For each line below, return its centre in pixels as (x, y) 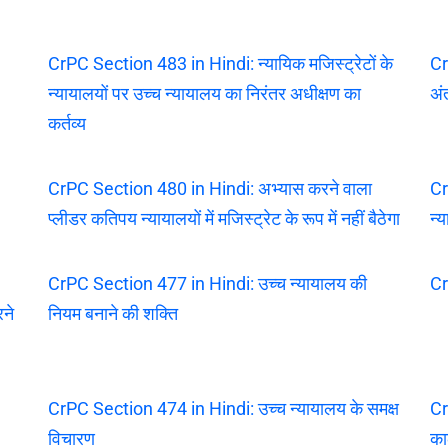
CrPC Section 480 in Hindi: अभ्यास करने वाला (209, 188)
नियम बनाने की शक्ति (112, 313)
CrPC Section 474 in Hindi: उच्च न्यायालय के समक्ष (223, 408)
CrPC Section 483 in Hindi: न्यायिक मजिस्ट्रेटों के (220, 63)
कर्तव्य (66, 123)
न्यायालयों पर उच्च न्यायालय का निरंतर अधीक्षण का (204, 93)
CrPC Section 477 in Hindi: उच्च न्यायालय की (207, 283)
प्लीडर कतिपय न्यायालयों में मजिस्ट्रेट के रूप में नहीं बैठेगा (223, 218)
